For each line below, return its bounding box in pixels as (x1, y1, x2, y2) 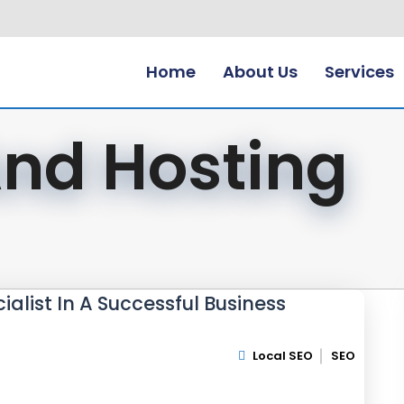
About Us (223, 60, 298, 83)
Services (325, 60, 394, 83)
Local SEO (252, 347, 313, 364)
